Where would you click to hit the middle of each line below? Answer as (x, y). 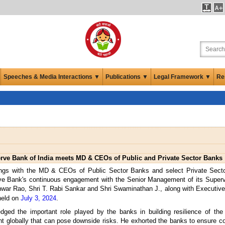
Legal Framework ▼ (182, 77)
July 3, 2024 (38, 198)
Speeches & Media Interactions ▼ (52, 77)
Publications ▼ (127, 77)
